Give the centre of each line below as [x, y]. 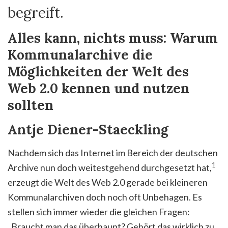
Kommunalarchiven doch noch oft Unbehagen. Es [105, 197]
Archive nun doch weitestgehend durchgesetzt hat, [110, 167]
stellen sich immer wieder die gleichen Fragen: [99, 211]
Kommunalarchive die [80, 54]
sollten [31, 105]
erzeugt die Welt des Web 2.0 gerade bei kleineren [108, 182]
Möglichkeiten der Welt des [98, 71]
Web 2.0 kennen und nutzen [98, 88]
